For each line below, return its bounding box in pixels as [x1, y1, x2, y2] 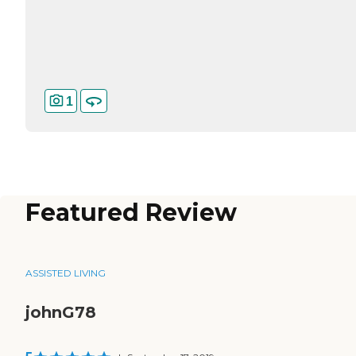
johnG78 [25, 303, 96, 323]
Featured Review [25, 198, 237, 228]
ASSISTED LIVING [25, 267, 106, 280]
